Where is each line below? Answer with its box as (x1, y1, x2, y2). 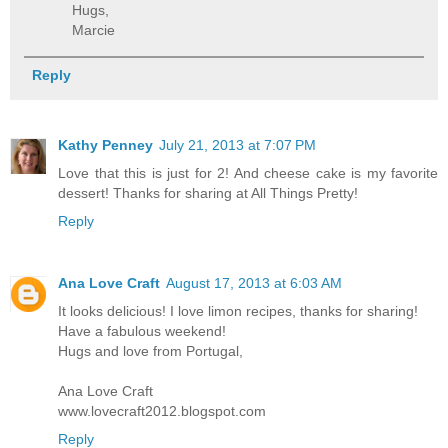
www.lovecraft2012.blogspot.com (58, 403, 266, 420)
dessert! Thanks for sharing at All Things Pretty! (58, 185, 358, 202)
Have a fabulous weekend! (58, 323, 226, 340)
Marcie (72, 21, 116, 38)
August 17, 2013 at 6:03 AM (166, 275, 342, 292)
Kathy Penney (58, 137, 153, 154)
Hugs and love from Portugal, (58, 343, 243, 360)
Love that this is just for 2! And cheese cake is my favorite (58, 165, 438, 182)
